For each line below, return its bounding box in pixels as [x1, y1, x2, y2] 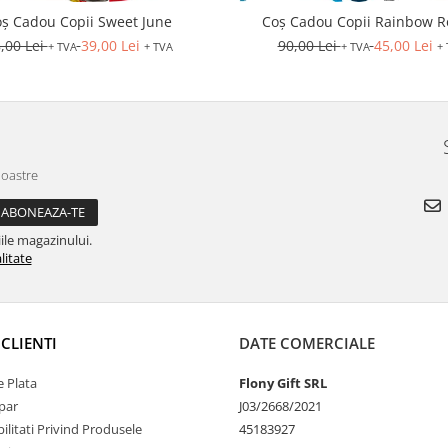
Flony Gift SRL [239, 374, 327, 392]
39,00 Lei [80, 36, 140, 55]
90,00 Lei [277, 36, 341, 55]
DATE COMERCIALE [239, 333, 375, 353]
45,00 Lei [373, 36, 433, 55]
